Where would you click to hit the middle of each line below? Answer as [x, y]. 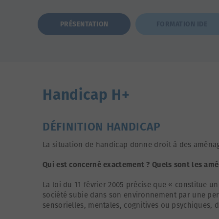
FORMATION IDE [182, 24]
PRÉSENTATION [84, 24]
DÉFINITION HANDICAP [102, 126]
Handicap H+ [86, 95]
